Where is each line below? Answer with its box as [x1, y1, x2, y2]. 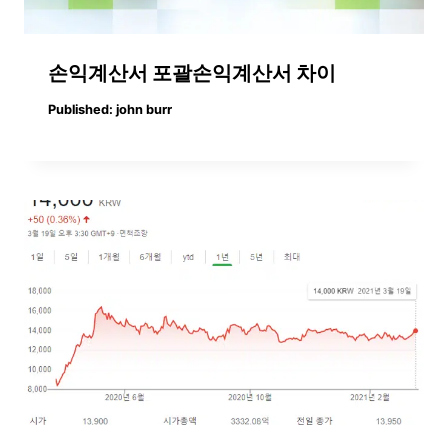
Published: [48, 102, 113, 118]
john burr [116, 102, 173, 118]
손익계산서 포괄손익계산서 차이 [48, 60, 336, 85]
